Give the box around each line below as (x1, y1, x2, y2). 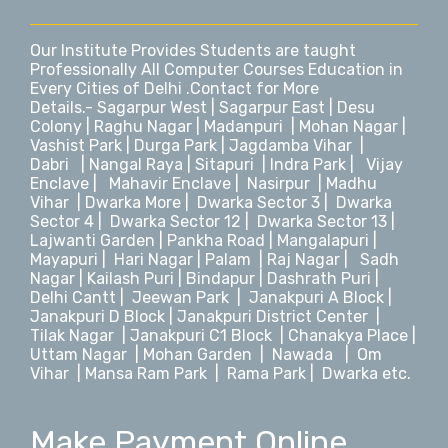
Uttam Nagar (30, 345, 127, 365)
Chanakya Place (288, 326, 412, 346)
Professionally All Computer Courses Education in (30, 60, 403, 80)
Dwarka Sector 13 (257, 212, 391, 232)
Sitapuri (195, 155, 258, 175)
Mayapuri (30, 250, 98, 270)
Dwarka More (85, 193, 181, 213)
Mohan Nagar (299, 117, 398, 137)
